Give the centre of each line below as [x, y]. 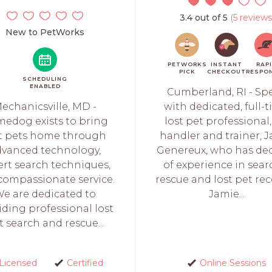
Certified [85, 263]
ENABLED [45, 86]
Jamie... [227, 194]
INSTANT [226, 64]
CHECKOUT [226, 71]
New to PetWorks [45, 32]
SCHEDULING [45, 79]
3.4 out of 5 [204, 18]
